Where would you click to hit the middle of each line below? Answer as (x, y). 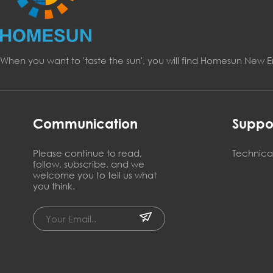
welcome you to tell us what (94, 175)
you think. (54, 186)
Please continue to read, (87, 153)
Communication (85, 124)
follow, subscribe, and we (88, 164)
